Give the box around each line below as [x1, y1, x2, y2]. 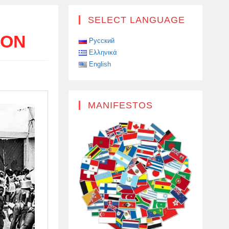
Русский [88, 37, 114, 44]
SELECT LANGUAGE [87, 15, 185, 25]
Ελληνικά [88, 49, 117, 56]
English [88, 60, 111, 68]
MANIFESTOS [87, 100, 153, 110]
